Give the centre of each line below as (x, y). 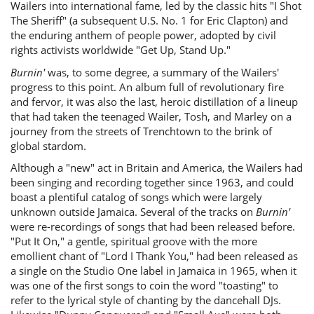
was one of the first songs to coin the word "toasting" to (144, 285)
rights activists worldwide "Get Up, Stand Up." (121, 50)
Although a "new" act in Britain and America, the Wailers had (157, 168)
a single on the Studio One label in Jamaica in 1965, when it (153, 271)
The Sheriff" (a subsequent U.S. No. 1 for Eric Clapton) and (149, 20)
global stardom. (48, 145)
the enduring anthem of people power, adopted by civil (143, 35)
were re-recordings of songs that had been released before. (153, 226)
